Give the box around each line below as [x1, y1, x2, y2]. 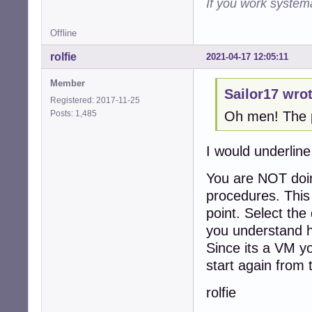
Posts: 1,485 [50, 108, 101, 118]
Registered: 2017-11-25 [50, 95, 140, 105]
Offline [50, 27, 77, 38]
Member [50, 77, 85, 88]
